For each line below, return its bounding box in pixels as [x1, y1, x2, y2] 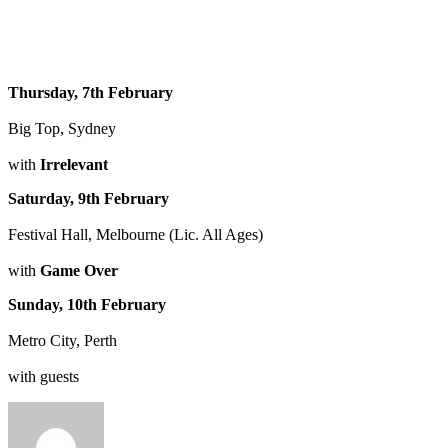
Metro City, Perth [8, 331, 117, 349]
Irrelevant [40, 155, 108, 173]
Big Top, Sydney [8, 119, 116, 137]
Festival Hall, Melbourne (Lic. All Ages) [8, 225, 263, 243]
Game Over [40, 261, 118, 279]
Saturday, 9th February [8, 189, 169, 207]
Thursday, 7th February [8, 83, 173, 101]
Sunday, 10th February [8, 295, 166, 313]
